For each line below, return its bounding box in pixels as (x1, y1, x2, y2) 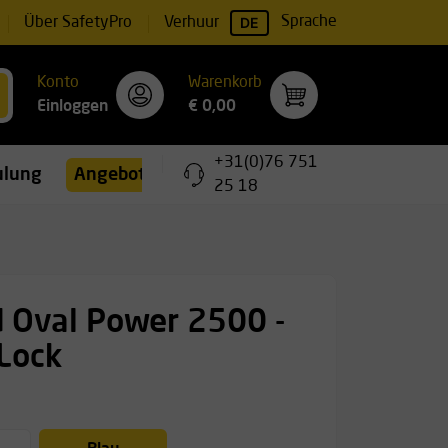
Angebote (74, 165, 156, 184)
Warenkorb (188, 75, 262, 91)
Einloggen (37, 99, 108, 115)
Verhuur (163, 14, 219, 31)
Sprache (281, 14, 337, 30)
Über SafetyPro (23, 14, 132, 31)
